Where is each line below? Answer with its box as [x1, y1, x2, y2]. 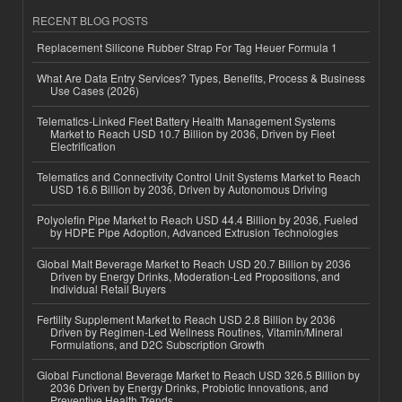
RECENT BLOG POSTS [32, 13, 148, 29]
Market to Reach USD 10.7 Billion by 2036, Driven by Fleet [50, 126, 335, 142]
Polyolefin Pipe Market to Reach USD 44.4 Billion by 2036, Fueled [37, 212, 358, 228]
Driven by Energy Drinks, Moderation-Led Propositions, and [50, 267, 340, 284]
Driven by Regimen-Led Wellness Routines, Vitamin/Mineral [50, 323, 343, 339]
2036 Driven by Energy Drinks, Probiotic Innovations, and [50, 380, 328, 396]
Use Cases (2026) [50, 82, 139, 98]
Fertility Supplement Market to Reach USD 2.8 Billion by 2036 [37, 310, 336, 327]
